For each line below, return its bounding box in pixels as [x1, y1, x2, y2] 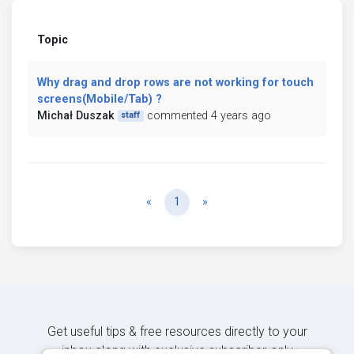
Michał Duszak [37, 108, 115, 122]
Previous [151, 194, 195, 208]
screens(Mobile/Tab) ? [37, 92, 162, 106]
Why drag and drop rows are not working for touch [37, 75, 314, 89]
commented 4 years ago [146, 108, 271, 122]
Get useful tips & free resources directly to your [47, 323, 307, 339]
